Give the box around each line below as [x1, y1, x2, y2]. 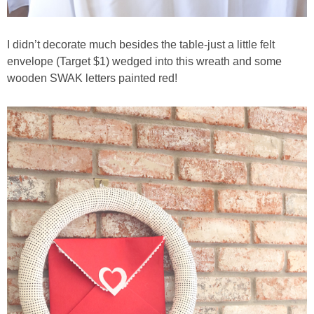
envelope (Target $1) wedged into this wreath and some [7, 55, 282, 67]
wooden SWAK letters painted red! [7, 71, 177, 84]
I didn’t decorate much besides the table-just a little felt [7, 38, 275, 50]
